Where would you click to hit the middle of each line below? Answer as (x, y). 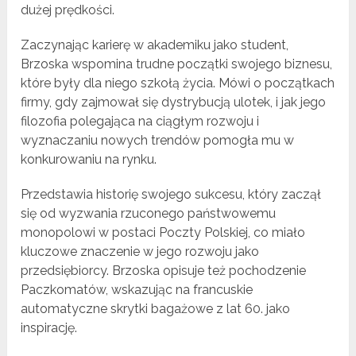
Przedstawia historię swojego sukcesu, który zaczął (171, 195)
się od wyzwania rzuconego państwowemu (149, 214)
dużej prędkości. (68, 10)
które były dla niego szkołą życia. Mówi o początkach (178, 83)
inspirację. (49, 328)
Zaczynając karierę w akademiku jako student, (155, 45)
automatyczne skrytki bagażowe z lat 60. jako (156, 309)
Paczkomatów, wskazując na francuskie (137, 290)
